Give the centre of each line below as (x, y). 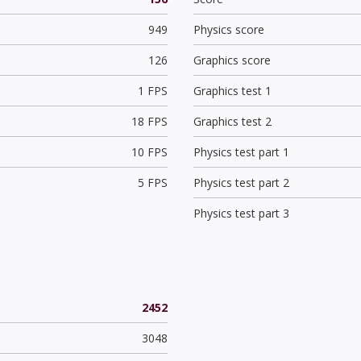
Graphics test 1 (232, 90)
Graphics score (232, 60)
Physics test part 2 (241, 182)
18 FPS (149, 121)
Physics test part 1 (241, 151)
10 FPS (149, 151)
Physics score (229, 29)
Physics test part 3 (241, 213)
